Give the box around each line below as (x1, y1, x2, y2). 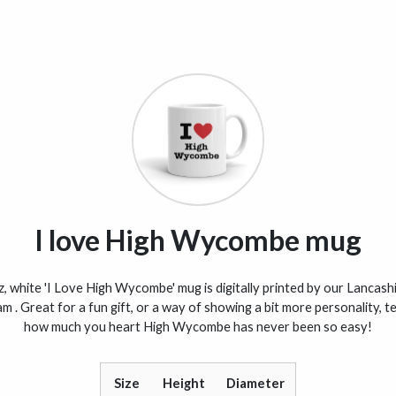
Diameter (226, 376, 285, 392)
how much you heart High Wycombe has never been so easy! (24, 318, 372, 334)
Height (163, 376, 205, 392)
